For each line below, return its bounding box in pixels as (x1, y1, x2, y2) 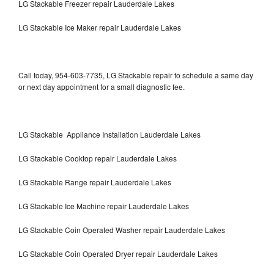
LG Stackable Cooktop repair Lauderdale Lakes (18, 152, 177, 163)
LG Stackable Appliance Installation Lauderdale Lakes (18, 128, 201, 139)
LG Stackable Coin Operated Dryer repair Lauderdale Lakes (18, 248, 218, 259)
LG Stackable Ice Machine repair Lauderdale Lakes (18, 200, 189, 211)
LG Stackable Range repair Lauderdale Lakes (18, 176, 171, 187)
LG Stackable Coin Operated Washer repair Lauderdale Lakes (18, 224, 225, 235)
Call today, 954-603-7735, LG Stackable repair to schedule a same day (18, 69, 253, 80)
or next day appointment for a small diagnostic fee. (18, 81, 185, 92)
